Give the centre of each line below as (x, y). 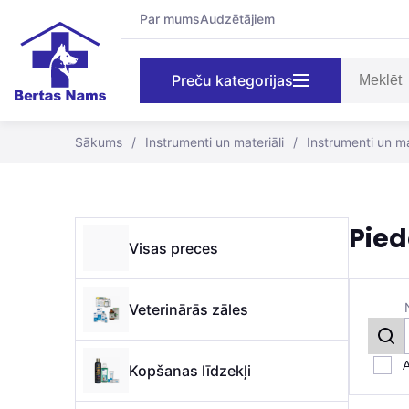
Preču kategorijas (232, 80)
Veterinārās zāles (189, 309)
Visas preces (173, 248)
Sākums (99, 142)
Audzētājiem (237, 19)
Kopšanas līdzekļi (190, 371)
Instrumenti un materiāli (215, 142)
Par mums (170, 19)
